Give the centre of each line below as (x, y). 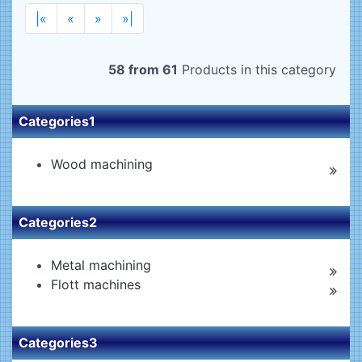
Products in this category (257, 69)
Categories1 (57, 121)
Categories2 (58, 222)
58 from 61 (143, 69)
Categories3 (58, 343)
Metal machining (101, 265)
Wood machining (102, 164)
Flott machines (96, 284)
